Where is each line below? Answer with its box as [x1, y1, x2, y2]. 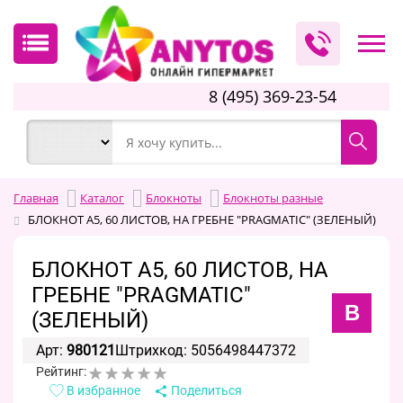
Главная [13, 189, 58, 206]
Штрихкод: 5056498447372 [115, 341, 296, 359]
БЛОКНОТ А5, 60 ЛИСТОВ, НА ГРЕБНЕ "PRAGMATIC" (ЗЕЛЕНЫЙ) [28, 210, 376, 228]
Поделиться [168, 382, 242, 398]
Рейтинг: [36, 363, 89, 379]
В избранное [64, 382, 140, 398]
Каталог [80, 189, 124, 206]
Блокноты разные [223, 189, 323, 206]
